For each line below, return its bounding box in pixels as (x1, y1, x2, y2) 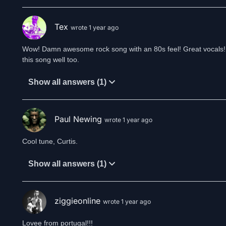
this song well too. (22, 55, 79, 64)
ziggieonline (54, 196, 103, 206)
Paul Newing (54, 114, 104, 125)
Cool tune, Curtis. (22, 137, 78, 145)
